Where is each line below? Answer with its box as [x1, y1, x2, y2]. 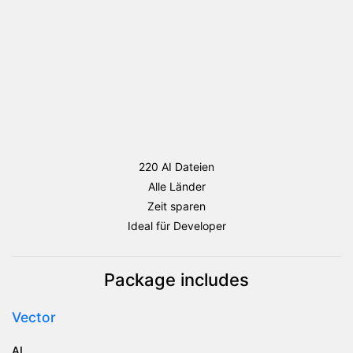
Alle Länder [147, 180, 206, 193]
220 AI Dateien [139, 160, 214, 173]
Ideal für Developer [127, 219, 226, 232]
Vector [12, 309, 56, 325]
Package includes [104, 269, 249, 290]
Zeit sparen [147, 199, 206, 213]
